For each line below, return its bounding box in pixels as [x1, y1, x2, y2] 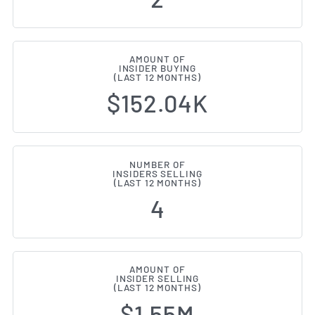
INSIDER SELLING [115, 273, 200, 285]
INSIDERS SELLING [112, 167, 202, 179]
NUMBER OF [129, 158, 186, 170]
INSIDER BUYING [118, 62, 197, 74]
